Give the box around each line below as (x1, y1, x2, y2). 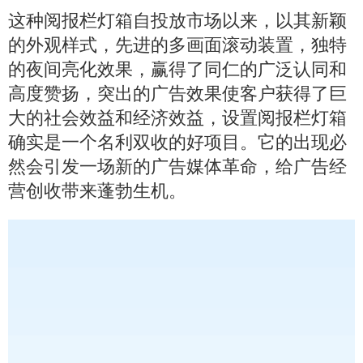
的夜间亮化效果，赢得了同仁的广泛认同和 (8, 59, 347, 80)
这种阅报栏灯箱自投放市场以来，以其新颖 (8, 11, 347, 32)
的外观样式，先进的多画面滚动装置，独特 (8, 35, 347, 56)
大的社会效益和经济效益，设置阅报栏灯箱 (8, 108, 347, 129)
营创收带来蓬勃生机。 (8, 181, 186, 202)
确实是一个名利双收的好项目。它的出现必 (8, 132, 347, 153)
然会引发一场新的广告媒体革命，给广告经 (8, 156, 347, 177)
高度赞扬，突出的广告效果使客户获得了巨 (8, 83, 347, 105)
